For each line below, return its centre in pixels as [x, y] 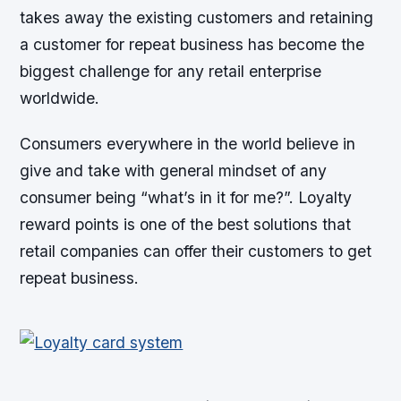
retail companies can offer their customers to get [196, 252]
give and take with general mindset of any [174, 171]
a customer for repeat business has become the [192, 45]
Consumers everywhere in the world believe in [188, 144]
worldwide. [60, 98]
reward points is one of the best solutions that [186, 225]
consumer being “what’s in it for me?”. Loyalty [186, 198]
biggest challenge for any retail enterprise [171, 72]
